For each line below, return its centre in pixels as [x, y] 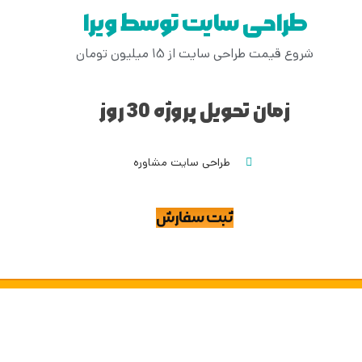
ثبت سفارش [195, 218]
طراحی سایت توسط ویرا [195, 24]
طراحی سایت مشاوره [182, 163]
